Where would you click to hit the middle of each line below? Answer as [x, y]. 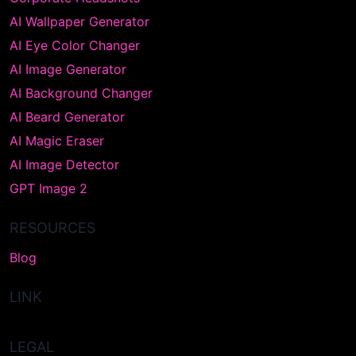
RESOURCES [52, 228]
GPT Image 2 [48, 188]
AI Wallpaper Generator [79, 21]
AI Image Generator [68, 69]
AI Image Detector [64, 164]
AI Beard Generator [67, 117]
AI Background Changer [81, 93]
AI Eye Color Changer [75, 45]
